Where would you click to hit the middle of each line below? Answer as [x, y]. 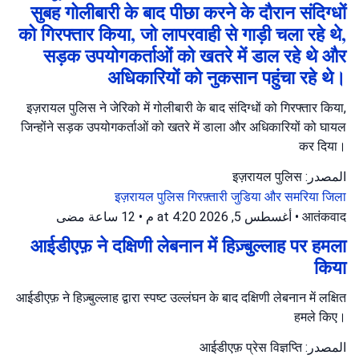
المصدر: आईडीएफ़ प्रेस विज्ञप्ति [324, 347]
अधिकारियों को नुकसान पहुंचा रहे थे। [227, 77]
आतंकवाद [324, 216]
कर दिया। [323, 146]
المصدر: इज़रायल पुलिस [324, 176]
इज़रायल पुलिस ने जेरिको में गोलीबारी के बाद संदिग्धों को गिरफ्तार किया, [186, 107]
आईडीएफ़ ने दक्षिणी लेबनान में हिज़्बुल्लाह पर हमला [188, 245]
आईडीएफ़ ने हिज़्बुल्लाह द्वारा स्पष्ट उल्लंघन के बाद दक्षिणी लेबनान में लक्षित [181, 297]
